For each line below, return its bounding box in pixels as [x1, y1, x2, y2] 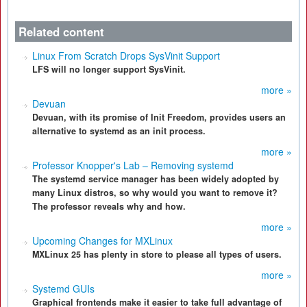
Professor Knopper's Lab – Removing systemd [32, 158, 234, 172]
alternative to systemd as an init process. [32, 125, 206, 137]
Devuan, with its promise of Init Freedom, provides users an [32, 111, 286, 123]
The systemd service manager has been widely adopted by [32, 173, 279, 185]
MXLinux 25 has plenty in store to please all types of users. [32, 248, 282, 260]
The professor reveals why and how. [32, 200, 186, 212]
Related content [19, 23, 104, 40]
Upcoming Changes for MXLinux [32, 234, 173, 247]
